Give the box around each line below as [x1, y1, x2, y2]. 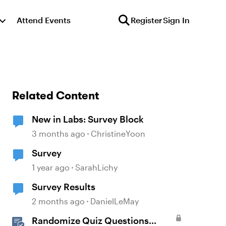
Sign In [163, 15, 190, 25]
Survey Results [32, 181, 96, 192]
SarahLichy [75, 162, 118, 172]
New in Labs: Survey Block [32, 114, 144, 125]
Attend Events [17, 15, 71, 25]
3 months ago [32, 129, 86, 138]
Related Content [12, 88, 99, 102]
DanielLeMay [90, 196, 139, 206]
